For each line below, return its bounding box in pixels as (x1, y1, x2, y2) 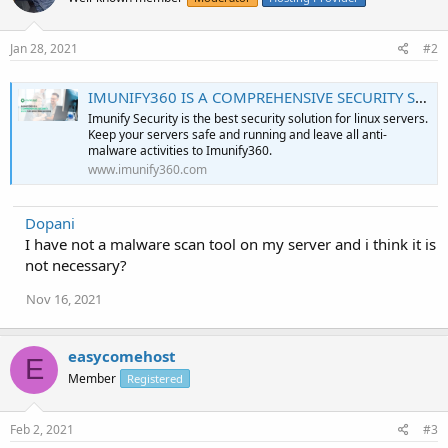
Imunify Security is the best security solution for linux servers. (88, 109, 428, 127)
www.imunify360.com (88, 160, 207, 178)
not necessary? (25, 254, 127, 275)
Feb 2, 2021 (10, 421, 74, 439)
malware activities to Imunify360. (88, 141, 272, 159)
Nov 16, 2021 (26, 289, 102, 308)
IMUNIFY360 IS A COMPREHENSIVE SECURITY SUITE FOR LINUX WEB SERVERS (88, 86, 415, 107)
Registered (127, 370, 183, 386)
